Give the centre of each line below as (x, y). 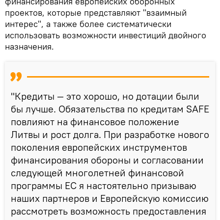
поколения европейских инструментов (99, 147)
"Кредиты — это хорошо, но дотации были (105, 96)
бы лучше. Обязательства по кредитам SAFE (110, 109)
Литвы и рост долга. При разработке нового (110, 134)
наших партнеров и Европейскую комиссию (110, 198)
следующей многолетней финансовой (97, 172)
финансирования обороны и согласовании (107, 160)
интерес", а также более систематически (88, 24)
